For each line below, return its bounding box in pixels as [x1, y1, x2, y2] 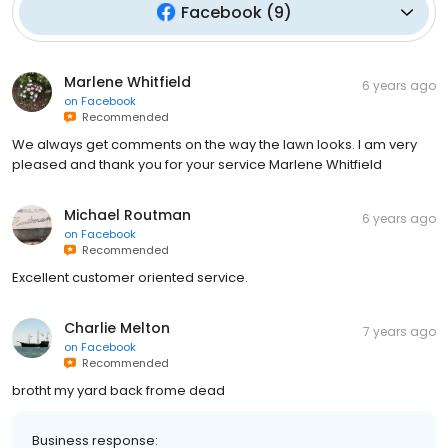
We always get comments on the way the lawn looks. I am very [12, 134, 417, 154]
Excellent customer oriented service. [12, 267, 248, 287]
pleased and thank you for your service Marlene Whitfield [12, 154, 382, 174]
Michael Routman [64, 204, 191, 225]
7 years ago [363, 322, 436, 340]
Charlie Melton [64, 317, 170, 338]
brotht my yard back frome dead [12, 380, 225, 400]
